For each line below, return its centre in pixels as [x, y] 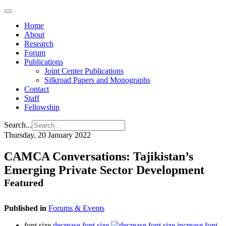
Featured [24, 182]
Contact [37, 89]
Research [39, 44]
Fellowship [42, 107]
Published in [25, 208]
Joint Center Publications [84, 71]
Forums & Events [76, 208]
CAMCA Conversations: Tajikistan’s [99, 156]
